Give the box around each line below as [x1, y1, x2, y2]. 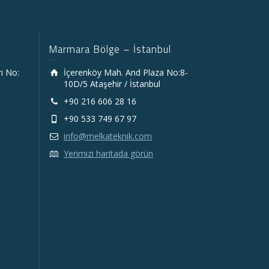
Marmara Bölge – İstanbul [49, 41, 171, 57]
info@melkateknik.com [64, 130, 152, 142]
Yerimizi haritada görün [64, 147, 153, 159]
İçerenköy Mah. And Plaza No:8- [64, 66, 188, 78]
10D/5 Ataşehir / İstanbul [64, 77, 160, 89]
